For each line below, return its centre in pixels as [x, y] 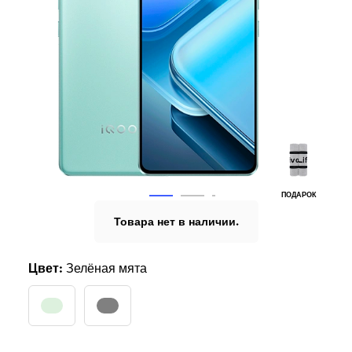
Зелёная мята [106, 268]
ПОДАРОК [299, 195]
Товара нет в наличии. [176, 222]
